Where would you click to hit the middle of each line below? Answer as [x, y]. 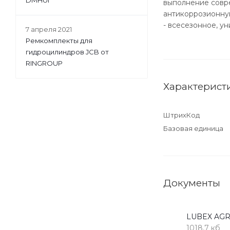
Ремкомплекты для [59, 41]
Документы [192, 183]
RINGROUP [44, 63]
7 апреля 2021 [49, 29]
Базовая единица [193, 128]
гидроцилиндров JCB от [67, 52]
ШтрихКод [181, 115]
